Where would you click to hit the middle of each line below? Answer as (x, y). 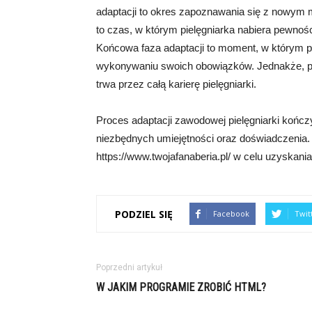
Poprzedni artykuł (129, 267)
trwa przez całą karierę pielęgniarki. (176, 84)
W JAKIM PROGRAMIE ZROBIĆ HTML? (181, 287)
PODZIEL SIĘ (144, 214)
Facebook (231, 213)
